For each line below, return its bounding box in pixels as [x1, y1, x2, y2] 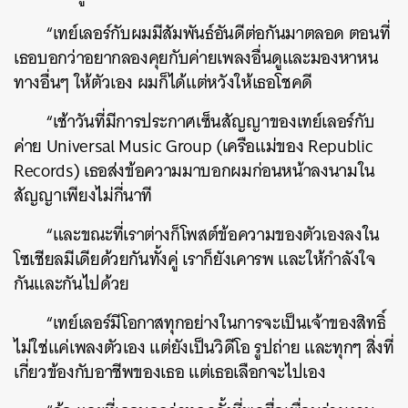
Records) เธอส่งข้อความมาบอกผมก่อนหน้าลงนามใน [14, 156, 375, 186]
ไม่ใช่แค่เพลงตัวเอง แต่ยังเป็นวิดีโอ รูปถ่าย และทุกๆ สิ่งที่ [14, 332, 394, 362]
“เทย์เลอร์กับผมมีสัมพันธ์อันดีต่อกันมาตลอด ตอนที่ [46, 18, 391, 48]
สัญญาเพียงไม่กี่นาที [14, 180, 153, 210]
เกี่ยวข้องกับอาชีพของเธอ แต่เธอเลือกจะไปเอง [14, 357, 326, 387]
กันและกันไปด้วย [14, 269, 129, 299]
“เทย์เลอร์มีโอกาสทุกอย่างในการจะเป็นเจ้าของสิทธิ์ [46, 308, 386, 338]
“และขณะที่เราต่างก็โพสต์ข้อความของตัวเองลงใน [46, 219, 381, 250]
